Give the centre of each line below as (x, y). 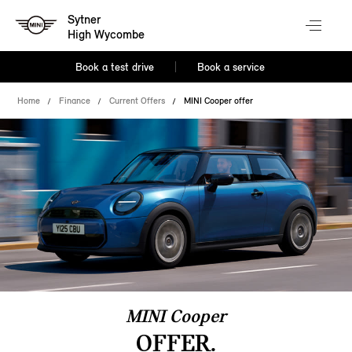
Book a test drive (115, 67)
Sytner (84, 20)
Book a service (231, 67)
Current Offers (137, 101)
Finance (75, 101)
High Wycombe (106, 35)
